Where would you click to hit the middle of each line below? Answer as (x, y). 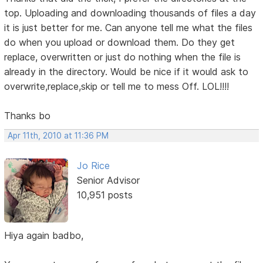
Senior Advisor (108, 181)
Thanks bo (28, 116)
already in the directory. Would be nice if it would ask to (127, 72)
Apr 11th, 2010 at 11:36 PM (58, 136)
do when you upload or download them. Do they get (120, 43)
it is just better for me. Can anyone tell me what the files (129, 28)
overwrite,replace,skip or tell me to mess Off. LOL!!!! (117, 87)
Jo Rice (93, 166)
